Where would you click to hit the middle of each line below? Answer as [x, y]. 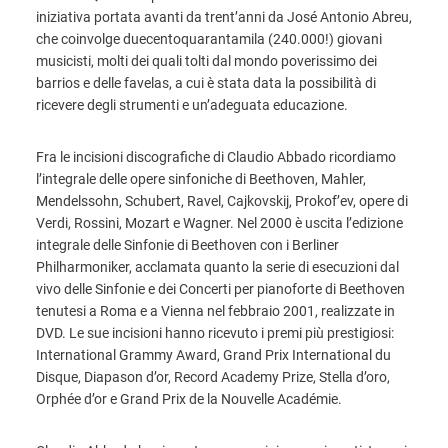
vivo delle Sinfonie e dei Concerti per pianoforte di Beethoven [220, 289]
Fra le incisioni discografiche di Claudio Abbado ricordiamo [216, 157]
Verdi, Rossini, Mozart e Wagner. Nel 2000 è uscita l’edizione [219, 223]
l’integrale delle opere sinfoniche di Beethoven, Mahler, [201, 179]
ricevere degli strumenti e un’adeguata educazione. [192, 105]
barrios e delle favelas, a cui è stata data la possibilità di [206, 83]
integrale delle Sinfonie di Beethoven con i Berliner [187, 245]
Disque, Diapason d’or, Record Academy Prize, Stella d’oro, [213, 377]
